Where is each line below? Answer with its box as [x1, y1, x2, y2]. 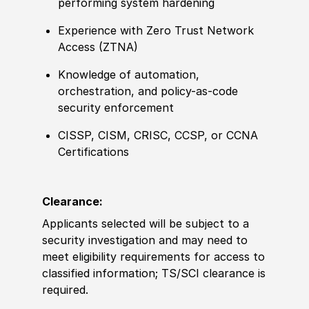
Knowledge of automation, [58, 68, 200, 82]
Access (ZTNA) [58, 40, 139, 54]
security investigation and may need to [41, 232, 248, 247]
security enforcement [58, 101, 175, 115]
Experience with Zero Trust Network [58, 23, 255, 38]
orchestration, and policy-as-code [58, 84, 239, 99]
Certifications [58, 145, 130, 159]
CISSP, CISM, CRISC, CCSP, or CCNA [58, 128, 259, 142]
